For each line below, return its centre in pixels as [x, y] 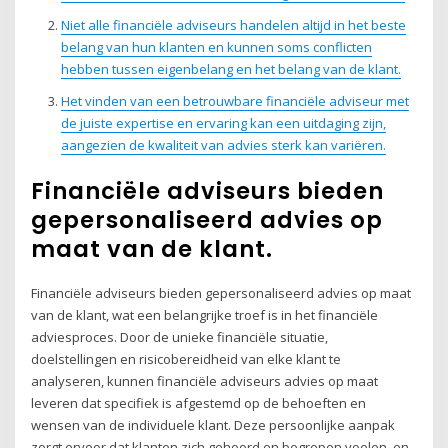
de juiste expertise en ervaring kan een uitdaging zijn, [223, 122]
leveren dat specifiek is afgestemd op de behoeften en [199, 402]
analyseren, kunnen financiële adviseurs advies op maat [205, 380]
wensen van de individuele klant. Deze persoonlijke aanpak [213, 424]
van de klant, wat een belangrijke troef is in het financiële [205, 314]
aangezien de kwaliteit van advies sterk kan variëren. [223, 144]
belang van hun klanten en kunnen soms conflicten [216, 46]
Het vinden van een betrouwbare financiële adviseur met [234, 100]
